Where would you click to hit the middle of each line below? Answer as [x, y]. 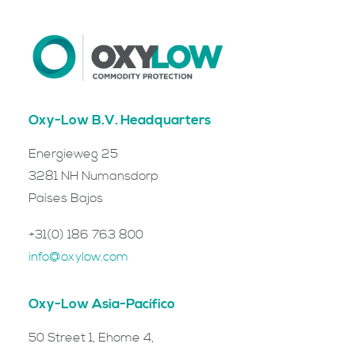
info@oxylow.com [78, 257]
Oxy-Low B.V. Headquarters [120, 120]
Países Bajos [66, 198]
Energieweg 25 [73, 154]
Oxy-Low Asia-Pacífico [102, 304]
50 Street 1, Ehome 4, [91, 338]
